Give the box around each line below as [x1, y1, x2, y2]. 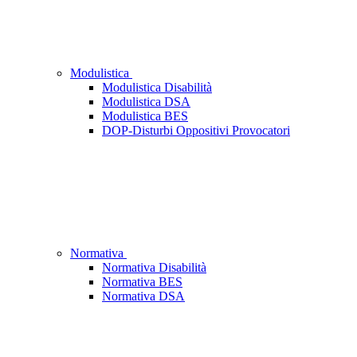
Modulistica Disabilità [102, 80, 212, 95]
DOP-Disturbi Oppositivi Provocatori [102, 124, 290, 138]
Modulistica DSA [102, 95, 190, 109]
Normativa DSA [102, 289, 185, 304]
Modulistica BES [102, 109, 188, 124]
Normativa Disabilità [102, 261, 206, 275]
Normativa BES [102, 275, 182, 289]
